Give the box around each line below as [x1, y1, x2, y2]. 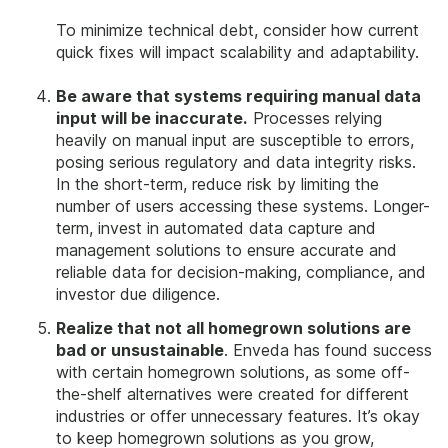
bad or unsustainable [56, 339, 224, 360]
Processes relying [248, 108, 382, 129]
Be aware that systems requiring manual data [56, 86, 421, 107]
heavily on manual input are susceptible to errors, [56, 130, 414, 151]
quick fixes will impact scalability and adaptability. [56, 41, 419, 62]
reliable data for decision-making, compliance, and [56, 262, 426, 283]
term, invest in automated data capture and [56, 218, 376, 239]
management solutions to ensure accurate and [56, 240, 397, 261]
